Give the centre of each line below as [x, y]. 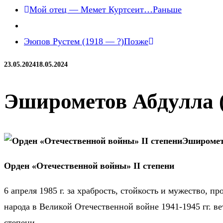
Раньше [167, 9]
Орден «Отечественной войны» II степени [89, 166]
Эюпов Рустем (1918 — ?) [74, 41]
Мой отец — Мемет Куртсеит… [91, 9]
